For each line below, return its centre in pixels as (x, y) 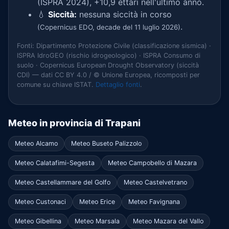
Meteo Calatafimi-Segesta (55, 163)
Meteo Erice (97, 201)
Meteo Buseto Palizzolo (106, 143)
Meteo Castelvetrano (155, 182)
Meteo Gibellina (38, 221)
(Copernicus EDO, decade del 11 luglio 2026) (109, 27)
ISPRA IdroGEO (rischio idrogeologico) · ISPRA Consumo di (109, 55)
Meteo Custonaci (40, 201)
